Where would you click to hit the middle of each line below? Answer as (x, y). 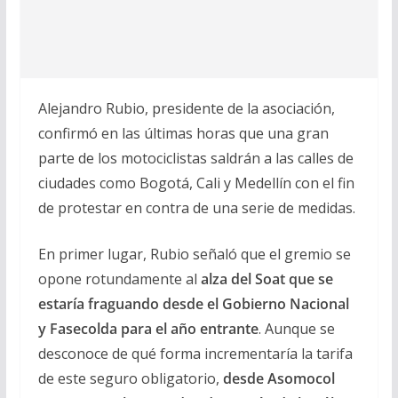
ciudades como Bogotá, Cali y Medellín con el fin (196, 183)
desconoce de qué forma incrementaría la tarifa (195, 353)
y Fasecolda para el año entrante (148, 328)
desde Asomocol (277, 378)
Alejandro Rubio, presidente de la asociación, (186, 108)
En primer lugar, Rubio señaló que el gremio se (194, 254)
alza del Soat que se (267, 279)
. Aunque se (296, 328)
